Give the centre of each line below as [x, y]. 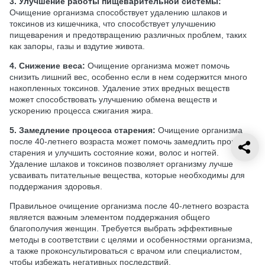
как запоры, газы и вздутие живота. [77, 46]
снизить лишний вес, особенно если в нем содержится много [128, 77]
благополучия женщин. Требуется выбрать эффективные [121, 228]
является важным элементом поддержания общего [110, 217]
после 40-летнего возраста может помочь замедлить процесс [129, 141]
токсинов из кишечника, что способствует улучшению [113, 23]
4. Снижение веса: [47, 65]
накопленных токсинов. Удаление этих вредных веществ [119, 88]
